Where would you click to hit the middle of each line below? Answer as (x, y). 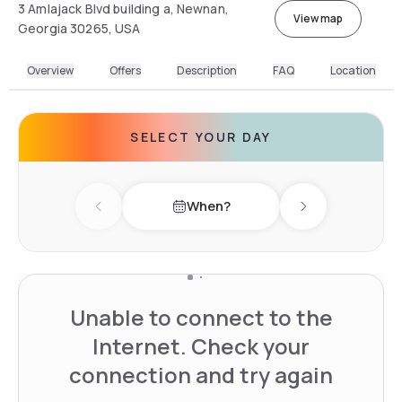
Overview (50, 70)
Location (353, 70)
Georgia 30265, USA (79, 28)
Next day (330, 216)
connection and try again (201, 374)
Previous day (140, 216)
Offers (125, 70)
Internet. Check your (201, 345)
